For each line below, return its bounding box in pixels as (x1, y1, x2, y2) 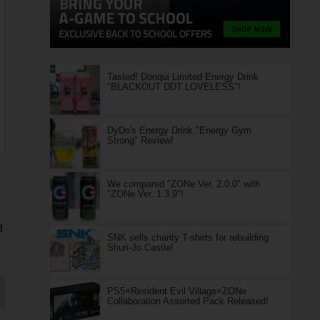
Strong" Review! (106, 135, 174, 146)
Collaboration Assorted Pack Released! (106, 296, 269, 306)
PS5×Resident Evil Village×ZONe (106, 286, 246, 296)
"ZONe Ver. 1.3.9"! (106, 189, 184, 199)
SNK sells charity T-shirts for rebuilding (106, 232, 269, 243)
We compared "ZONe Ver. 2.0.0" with (106, 179, 260, 189)
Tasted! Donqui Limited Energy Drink (106, 71, 259, 82)
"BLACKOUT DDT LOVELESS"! (106, 81, 241, 92)
